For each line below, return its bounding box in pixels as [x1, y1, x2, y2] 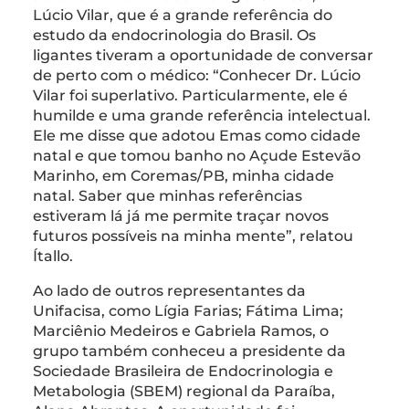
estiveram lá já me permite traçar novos [33, 206, 329, 225]
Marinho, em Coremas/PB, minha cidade [33, 166, 334, 184]
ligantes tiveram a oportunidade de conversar [33, 46, 373, 64]
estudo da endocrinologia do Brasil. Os [33, 26, 316, 44]
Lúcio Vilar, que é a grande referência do [33, 5, 332, 24]
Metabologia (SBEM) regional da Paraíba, [33, 382, 335, 400]
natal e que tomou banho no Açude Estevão [33, 146, 361, 164]
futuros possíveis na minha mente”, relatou [33, 226, 353, 245]
